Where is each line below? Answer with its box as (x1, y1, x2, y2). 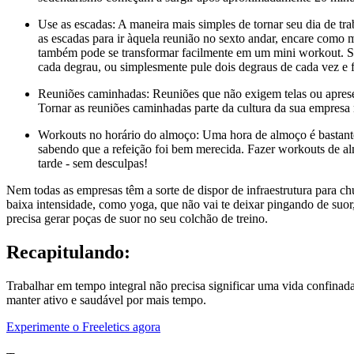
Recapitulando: (6, 241, 130, 262)
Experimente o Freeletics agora (6, 319, 160, 333)
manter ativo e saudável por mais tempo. (6, 292, 206, 307)
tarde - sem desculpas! (38, 156, 148, 170)
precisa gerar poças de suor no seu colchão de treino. (6, 211, 268, 225)
